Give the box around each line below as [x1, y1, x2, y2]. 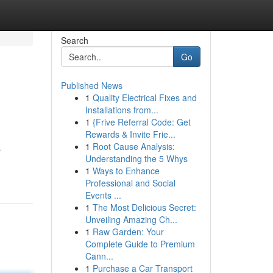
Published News [60, 79, 122, 91]
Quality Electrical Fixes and [92, 91, 197, 104]
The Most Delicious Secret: [92, 201, 196, 213]
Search [60, 34, 88, 46]
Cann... [85, 250, 113, 262]
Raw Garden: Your [92, 225, 164, 238]
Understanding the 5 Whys [85, 152, 188, 165]
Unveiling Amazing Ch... [85, 213, 177, 225]
